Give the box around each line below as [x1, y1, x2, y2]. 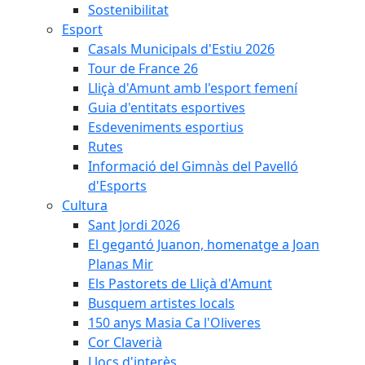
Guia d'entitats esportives [88, 99, 245, 117]
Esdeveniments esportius [88, 118, 244, 136]
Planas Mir [88, 255, 153, 273]
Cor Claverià [88, 333, 162, 351]
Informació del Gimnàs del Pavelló [88, 157, 298, 175]
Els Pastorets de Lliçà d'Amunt [88, 275, 272, 292]
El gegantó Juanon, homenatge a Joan [88, 235, 319, 253]
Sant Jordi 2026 [88, 216, 180, 234]
